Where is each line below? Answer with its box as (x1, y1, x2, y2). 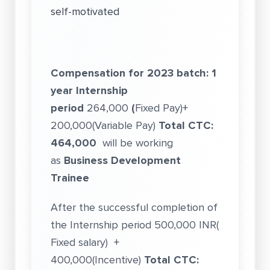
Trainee (51, 170, 89, 186)
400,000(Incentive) (51, 252, 144, 268)
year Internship (51, 83, 128, 98)
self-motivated (51, 4, 119, 19)
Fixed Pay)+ (135, 100, 188, 116)
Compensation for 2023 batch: (51, 65, 209, 81)
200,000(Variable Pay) (51, 118, 159, 133)
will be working (102, 135, 173, 151)
